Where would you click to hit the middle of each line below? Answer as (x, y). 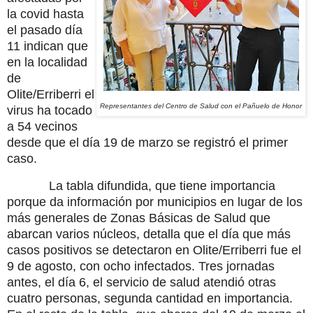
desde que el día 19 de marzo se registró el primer (147, 143)
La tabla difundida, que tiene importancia (162, 185)
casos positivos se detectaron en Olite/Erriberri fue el (154, 250)
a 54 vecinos (42, 127)
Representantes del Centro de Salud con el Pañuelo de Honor (201, 106)
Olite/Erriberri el (51, 95)
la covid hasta (45, 14)
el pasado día (45, 30)
